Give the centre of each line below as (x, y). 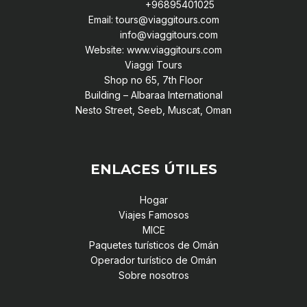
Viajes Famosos (153, 214)
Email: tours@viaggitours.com (153, 19)
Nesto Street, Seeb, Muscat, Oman (153, 110)
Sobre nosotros (153, 275)
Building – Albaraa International (153, 95)
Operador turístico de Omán (153, 260)
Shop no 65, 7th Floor (153, 79)
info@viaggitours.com (153, 34)
